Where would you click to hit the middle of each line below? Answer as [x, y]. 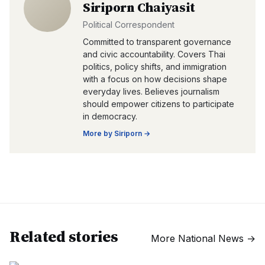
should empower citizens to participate [159, 104]
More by [98, 133]
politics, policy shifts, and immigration [155, 67]
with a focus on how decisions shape [155, 79]
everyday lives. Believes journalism [151, 91]
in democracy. [110, 116]
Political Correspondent [129, 25]
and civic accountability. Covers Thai [154, 54]
